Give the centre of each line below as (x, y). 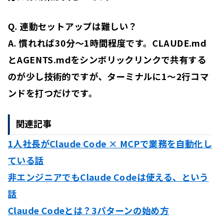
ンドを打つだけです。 (53, 93)
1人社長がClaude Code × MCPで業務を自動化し (110, 143)
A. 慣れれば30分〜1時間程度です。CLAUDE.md (107, 42)
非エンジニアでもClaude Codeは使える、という (108, 177)
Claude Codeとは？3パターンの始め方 (89, 210)
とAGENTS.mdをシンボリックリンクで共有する (107, 59)
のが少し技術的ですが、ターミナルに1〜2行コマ (109, 76)
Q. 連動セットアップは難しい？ (73, 26)
